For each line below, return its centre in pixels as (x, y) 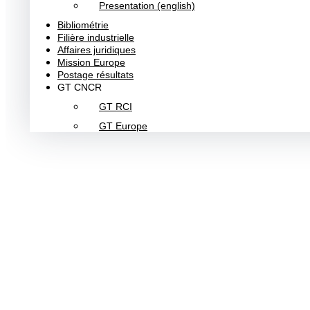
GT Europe (123, 126)
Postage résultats (95, 75)
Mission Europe (91, 62)
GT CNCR (80, 87)
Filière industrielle (96, 37)
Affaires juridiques (97, 50)
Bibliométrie (83, 25)
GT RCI (116, 107)
